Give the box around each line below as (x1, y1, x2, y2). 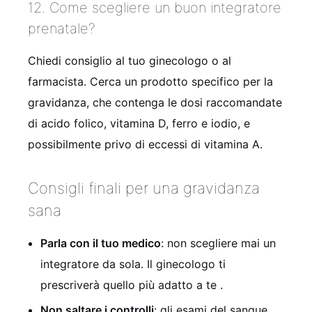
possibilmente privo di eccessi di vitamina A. (28, 136, 263, 151)
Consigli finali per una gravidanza (28, 178, 260, 197)
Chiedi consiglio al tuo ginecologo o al (28, 53, 231, 68)
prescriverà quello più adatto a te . (40, 277, 223, 292)
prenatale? (28, 19, 95, 37)
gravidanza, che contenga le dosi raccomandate (28, 95, 282, 109)
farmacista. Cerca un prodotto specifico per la (28, 74, 273, 88)
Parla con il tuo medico (40, 235, 161, 250)
